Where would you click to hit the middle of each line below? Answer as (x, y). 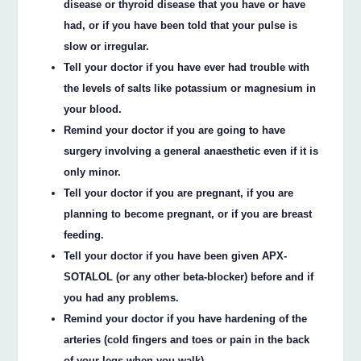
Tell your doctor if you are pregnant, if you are (179, 193)
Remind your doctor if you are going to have (175, 130)
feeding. (84, 234)
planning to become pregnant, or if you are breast (188, 214)
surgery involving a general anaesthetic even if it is (191, 151)
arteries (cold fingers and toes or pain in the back (187, 339)
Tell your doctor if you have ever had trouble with (187, 67)
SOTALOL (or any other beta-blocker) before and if (189, 276)
